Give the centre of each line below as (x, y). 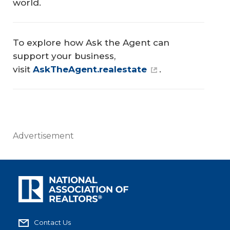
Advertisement (43, 136)
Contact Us (52, 223)
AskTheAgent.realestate (90, 69)
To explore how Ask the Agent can (91, 42)
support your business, (64, 56)
